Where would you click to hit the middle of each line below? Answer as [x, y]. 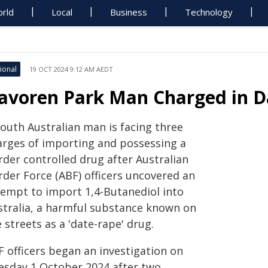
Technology [209, 12]
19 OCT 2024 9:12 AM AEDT [71, 69]
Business [129, 12]
